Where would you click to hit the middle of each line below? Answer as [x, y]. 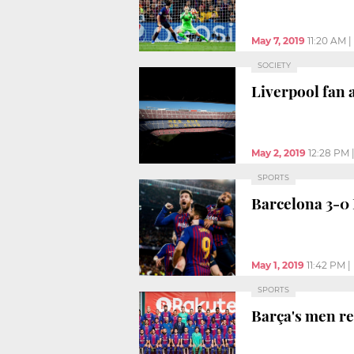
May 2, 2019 [279, 153]
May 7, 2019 [278, 40]
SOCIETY [274, 65]
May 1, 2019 [278, 265]
